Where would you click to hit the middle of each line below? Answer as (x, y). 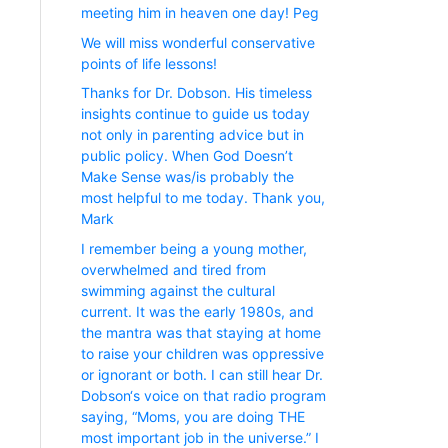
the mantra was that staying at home (201, 332)
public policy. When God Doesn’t (187, 156)
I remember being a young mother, (194, 248)
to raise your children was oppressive (202, 353)
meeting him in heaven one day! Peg (200, 13)
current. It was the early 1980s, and (197, 311)
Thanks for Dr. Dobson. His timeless (196, 93)
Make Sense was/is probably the (187, 177)
